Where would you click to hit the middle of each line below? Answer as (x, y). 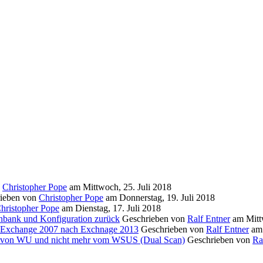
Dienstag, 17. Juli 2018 (118, 208)
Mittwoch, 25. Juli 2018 (127, 187)
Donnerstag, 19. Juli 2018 (167, 197)
